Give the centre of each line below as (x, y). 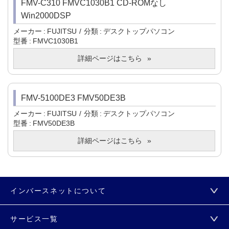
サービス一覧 (34, 219)
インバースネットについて (58, 191)
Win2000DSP (46, 16)
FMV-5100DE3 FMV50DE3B (73, 98)
